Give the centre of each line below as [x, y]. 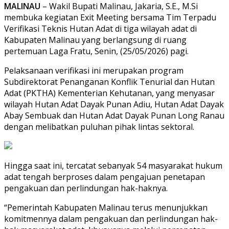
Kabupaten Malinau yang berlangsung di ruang [95, 40]
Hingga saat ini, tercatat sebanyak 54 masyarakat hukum [113, 165]
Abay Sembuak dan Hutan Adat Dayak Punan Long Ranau [114, 115]
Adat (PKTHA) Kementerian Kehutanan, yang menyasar [109, 93]
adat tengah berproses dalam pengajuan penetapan [105, 177]
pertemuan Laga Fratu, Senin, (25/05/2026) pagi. [96, 51]
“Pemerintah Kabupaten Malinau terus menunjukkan [106, 207]
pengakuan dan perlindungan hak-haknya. [86, 188]
